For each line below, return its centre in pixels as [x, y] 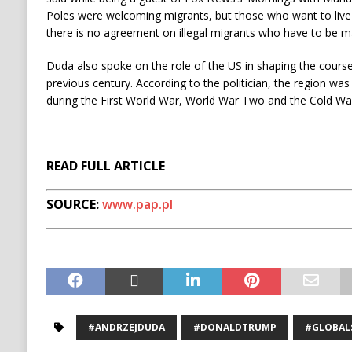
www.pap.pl [137, 205]
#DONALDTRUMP [235, 328]
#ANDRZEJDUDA [126, 328]
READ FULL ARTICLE [105, 166]
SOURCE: [74, 205]
